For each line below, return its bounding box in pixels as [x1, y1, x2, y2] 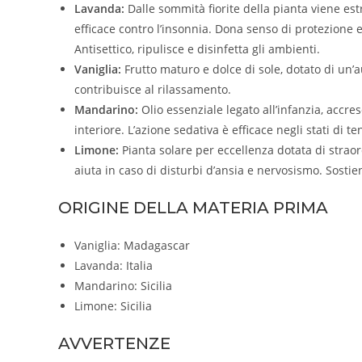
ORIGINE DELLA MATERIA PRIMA [58, 197, 328, 217]
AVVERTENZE [58, 333, 170, 353]
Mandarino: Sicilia [74, 277, 172, 293]
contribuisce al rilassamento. [74, 81, 231, 97]
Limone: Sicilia [74, 297, 152, 314]
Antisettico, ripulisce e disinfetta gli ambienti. [74, 40, 320, 57]
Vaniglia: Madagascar [74, 237, 190, 253]
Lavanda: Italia [74, 257, 153, 273]
